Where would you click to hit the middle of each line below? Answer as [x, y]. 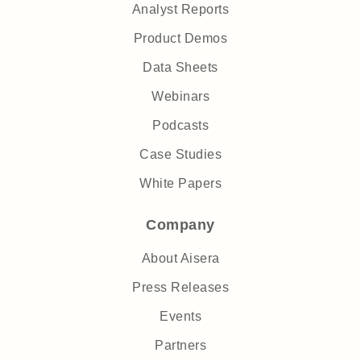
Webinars [180, 97]
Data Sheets [180, 68]
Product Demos [180, 39]
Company [180, 225]
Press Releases [180, 288]
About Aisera [180, 259]
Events [180, 317]
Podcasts [180, 126]
